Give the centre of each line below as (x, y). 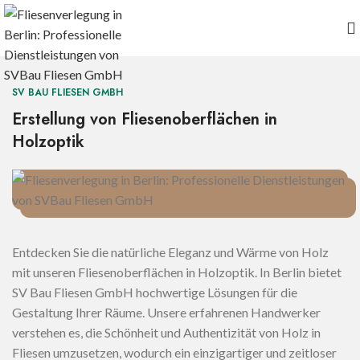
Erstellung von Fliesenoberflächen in (145, 119)
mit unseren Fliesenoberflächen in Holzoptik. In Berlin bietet (177, 272)
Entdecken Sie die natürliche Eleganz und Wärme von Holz (170, 252)
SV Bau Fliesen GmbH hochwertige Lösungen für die (155, 292)
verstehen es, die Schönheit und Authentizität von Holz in (166, 332)
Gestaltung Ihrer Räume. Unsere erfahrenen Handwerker (166, 312)
